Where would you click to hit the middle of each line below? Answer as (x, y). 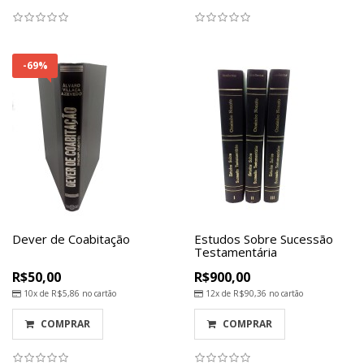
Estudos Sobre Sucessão (264, 239)
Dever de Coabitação (71, 239)
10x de (35, 293)
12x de (217, 293)
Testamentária (236, 252)
